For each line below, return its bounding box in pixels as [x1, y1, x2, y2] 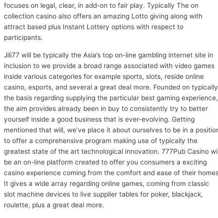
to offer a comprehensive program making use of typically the [4, 136, 198, 145]
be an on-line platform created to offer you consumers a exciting [4, 158, 207, 166]
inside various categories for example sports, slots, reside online [4, 72, 204, 80]
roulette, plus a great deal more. [4, 200, 104, 209]
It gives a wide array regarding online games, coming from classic [4, 179, 209, 187]
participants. [4, 33, 43, 41]
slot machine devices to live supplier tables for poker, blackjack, [4, 190, 203, 198]
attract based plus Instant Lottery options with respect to [4, 22, 183, 31]
